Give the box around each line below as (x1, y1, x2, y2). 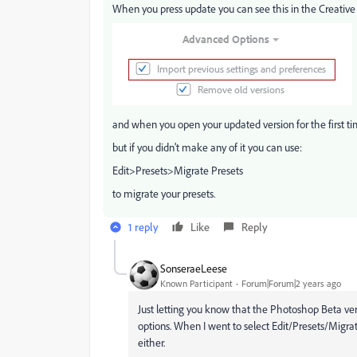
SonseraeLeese (160, 261, 227, 275)
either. (138, 335, 165, 349)
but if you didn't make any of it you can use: (112, 140, 302, 154)
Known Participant (160, 277, 233, 289)
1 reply (128, 220, 159, 233)
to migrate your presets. (112, 186, 215, 200)
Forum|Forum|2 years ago (241, 277, 341, 289)
